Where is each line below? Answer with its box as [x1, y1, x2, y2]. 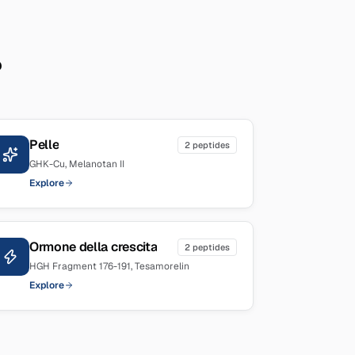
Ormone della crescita [29, 239, 158, 255]
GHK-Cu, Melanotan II [29, 158, 124, 170]
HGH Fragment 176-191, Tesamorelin [29, 260, 189, 273]
